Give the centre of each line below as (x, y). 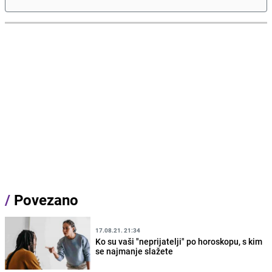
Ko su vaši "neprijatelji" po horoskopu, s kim (179, 241)
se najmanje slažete (134, 251)
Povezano (44, 200)
